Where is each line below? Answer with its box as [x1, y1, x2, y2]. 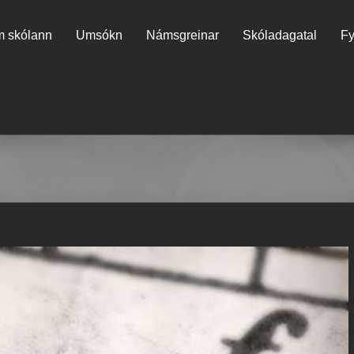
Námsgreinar [146, 28, 219, 42]
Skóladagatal [243, 28, 317, 42]
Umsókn [76, 28, 122, 42]
